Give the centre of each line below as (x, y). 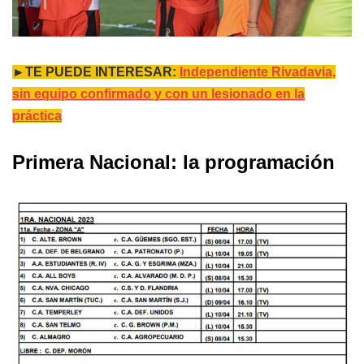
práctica (37, 115)
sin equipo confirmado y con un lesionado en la (158, 93)
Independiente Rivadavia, (258, 71)
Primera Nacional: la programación (173, 162)
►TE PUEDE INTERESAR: (96, 71)
